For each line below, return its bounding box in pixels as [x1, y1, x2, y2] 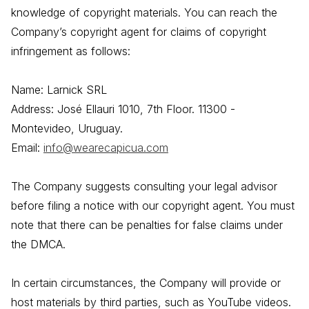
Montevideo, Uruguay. [11, 121, 123, 136]
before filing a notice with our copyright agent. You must [11, 199, 295, 213]
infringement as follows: [11, 44, 130, 59]
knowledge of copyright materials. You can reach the [11, 6, 277, 20]
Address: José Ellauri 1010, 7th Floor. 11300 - [11, 102, 235, 117]
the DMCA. [11, 237, 66, 252]
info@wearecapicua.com [43, 141, 168, 155]
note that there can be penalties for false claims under [11, 218, 283, 232]
